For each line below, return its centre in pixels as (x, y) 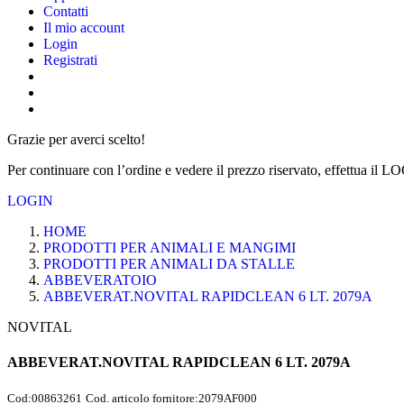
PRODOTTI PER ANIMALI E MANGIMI (170, 247)
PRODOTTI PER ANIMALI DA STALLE (169, 263)
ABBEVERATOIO (100, 280)
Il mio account (84, 27)
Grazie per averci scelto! (76, 139)
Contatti (66, 11)
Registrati (70, 60)
